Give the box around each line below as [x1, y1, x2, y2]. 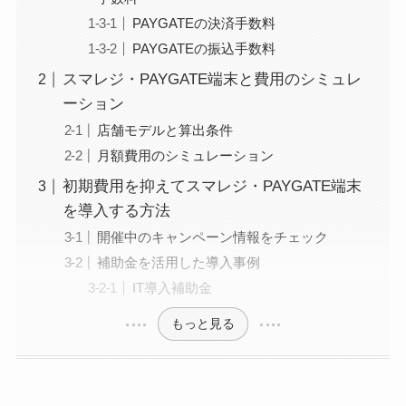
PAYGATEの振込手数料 [131, 40, 275, 56]
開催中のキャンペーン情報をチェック [97, 229, 329, 246]
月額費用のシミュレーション [97, 147, 275, 163]
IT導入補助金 [131, 279, 212, 295]
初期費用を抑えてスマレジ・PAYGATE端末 [62, 178, 362, 196]
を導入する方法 [62, 202, 170, 220]
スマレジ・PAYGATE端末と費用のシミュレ [62, 71, 362, 89]
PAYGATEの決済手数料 [131, 15, 275, 31]
